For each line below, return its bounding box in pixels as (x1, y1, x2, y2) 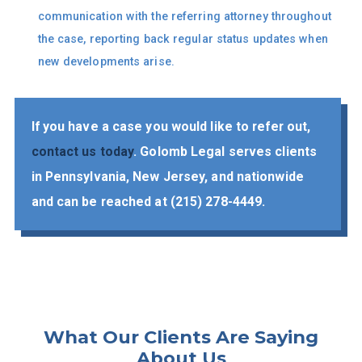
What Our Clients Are (44, 325, 255, 348)
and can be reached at (31, 194, 170, 210)
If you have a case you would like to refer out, (31, 119, 311, 135)
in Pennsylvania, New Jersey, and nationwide (31, 169, 304, 185)
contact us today (31, 144, 134, 160)
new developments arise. (37, 54, 175, 68)
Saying (255, 325, 318, 348)
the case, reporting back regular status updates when (37, 32, 328, 45)
